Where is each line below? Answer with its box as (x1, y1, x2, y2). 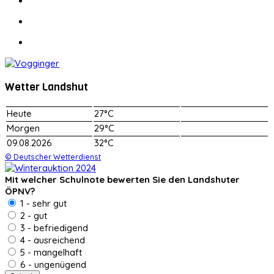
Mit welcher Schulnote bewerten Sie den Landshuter (5, 173, 240, 185)
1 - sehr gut (18, 197, 67, 209)
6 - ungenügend (18, 258, 86, 270)
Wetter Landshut (5, 80, 88, 95)
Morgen (7, 122, 40, 134)
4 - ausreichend (18, 234, 85, 246)
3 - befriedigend (18, 221, 88, 234)
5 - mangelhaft (18, 246, 82, 258)
